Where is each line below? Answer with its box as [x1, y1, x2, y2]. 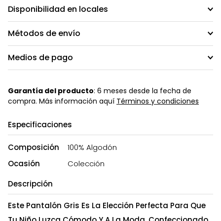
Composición [8, 142, 59, 152]
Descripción [8, 178, 53, 189]
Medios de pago [8, 51, 73, 63]
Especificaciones [8, 119, 72, 130]
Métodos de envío [8, 27, 80, 39]
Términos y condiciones [116, 96, 199, 106]
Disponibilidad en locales [8, 3, 108, 15]
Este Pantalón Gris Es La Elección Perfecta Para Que [8, 200, 206, 211]
